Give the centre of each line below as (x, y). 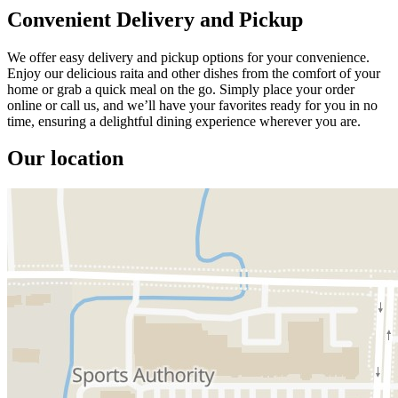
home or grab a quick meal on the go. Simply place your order (181, 89)
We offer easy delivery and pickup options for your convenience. (188, 57)
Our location (65, 159)
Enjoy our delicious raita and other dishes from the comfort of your (194, 73)
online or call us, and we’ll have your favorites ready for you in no (192, 105)
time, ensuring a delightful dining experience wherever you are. (184, 121)
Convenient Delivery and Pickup (155, 19)
